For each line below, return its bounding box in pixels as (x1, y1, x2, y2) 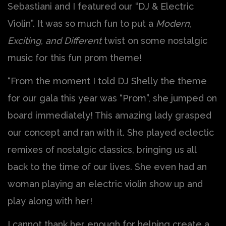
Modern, (156, 18, 192, 29)
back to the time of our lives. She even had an (8, 161, 207, 173)
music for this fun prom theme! (8, 52, 142, 64)
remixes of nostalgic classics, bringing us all (8, 144, 196, 155)
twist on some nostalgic (101, 35, 207, 46)
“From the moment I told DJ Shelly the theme (8, 76, 207, 87)
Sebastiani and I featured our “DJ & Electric (8, 1, 194, 12)
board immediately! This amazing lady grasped (8, 110, 211, 121)
